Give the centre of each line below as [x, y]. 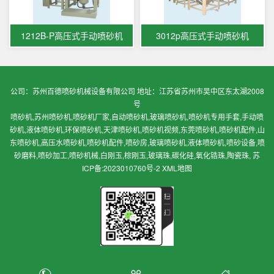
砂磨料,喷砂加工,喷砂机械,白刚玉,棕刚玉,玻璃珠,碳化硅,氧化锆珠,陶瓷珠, [133, 155]
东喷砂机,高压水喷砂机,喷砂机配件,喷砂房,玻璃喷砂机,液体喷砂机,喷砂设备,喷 [137, 142]
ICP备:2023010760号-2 [121, 168]
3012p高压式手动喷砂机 [202, 35]
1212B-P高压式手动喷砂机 [72, 35]
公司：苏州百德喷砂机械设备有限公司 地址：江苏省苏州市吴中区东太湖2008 [137, 91]
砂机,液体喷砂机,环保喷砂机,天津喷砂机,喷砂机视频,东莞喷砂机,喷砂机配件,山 [137, 129]
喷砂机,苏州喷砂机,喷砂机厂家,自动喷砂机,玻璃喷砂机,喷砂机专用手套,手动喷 [137, 116]
